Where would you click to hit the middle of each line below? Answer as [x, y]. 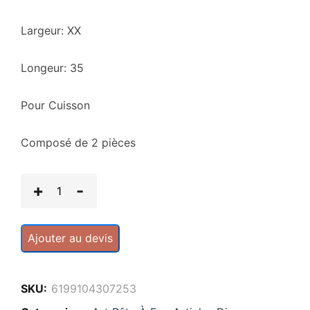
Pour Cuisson [55, 106]
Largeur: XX [51, 31]
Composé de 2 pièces [78, 143]
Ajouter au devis [70, 238]
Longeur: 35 [52, 68]
